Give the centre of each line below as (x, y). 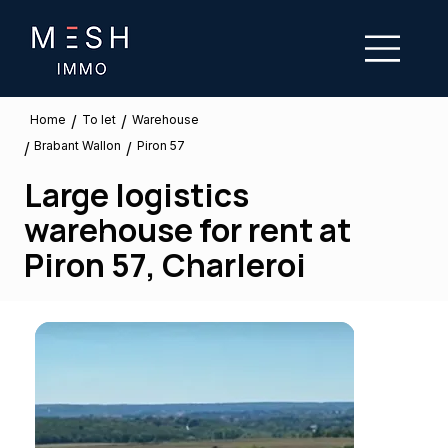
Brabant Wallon (78, 145)
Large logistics (136, 194)
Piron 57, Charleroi (165, 264)
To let (98, 119)
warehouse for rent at (187, 229)
